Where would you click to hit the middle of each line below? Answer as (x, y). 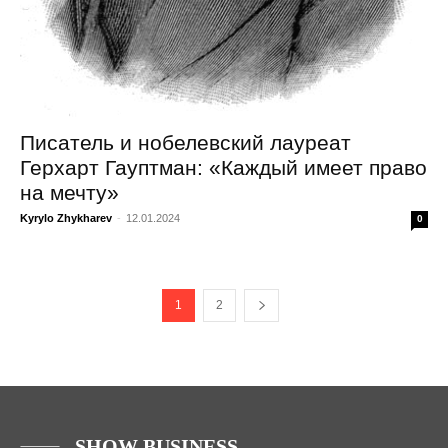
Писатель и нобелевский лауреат (185, 143)
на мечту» (69, 193)
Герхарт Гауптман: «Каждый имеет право (223, 168)
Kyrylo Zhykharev (66, 218)
